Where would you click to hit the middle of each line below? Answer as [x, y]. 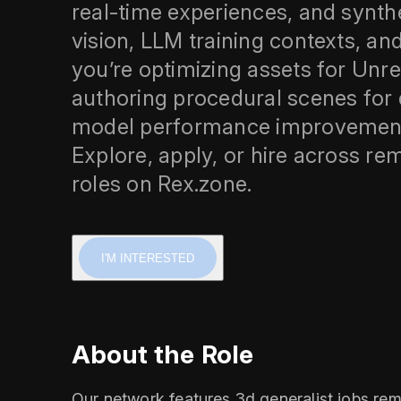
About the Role [163, 354]
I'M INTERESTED [148, 258]
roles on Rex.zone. [162, 184]
